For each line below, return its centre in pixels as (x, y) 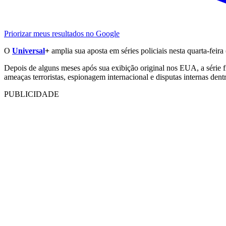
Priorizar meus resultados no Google (62, 33)
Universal (29, 50)
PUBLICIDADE (32, 94)
